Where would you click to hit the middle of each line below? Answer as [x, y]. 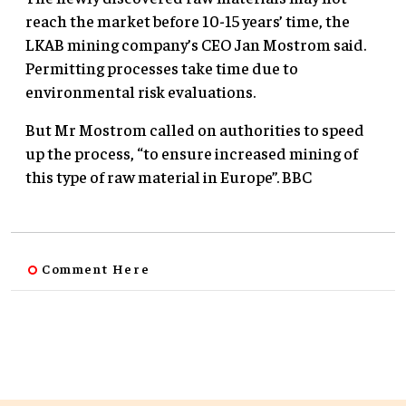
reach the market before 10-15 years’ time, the [188, 20]
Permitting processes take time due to [162, 67]
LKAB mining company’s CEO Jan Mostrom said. [196, 43]
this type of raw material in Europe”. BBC [169, 176]
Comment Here [96, 268]
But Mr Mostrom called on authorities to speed [195, 129]
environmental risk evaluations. [140, 91]
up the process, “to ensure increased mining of [192, 152]
